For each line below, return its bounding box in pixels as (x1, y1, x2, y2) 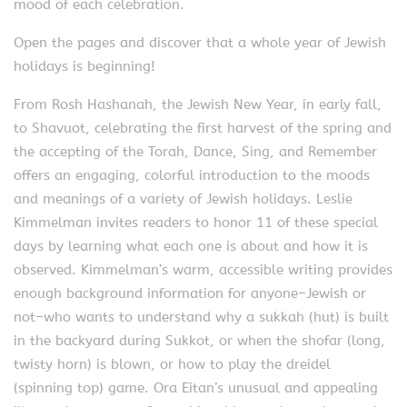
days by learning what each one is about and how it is (14, 237, 368, 254)
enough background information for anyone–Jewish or (14, 284, 366, 302)
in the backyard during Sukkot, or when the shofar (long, (14, 332, 385, 349)
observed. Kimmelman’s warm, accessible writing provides (14, 261, 392, 278)
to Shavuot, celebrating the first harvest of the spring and (14, 119, 392, 136)
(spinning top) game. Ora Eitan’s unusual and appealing (14, 379, 378, 396)
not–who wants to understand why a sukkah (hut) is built (14, 308, 389, 325)
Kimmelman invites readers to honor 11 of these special (14, 213, 378, 231)
